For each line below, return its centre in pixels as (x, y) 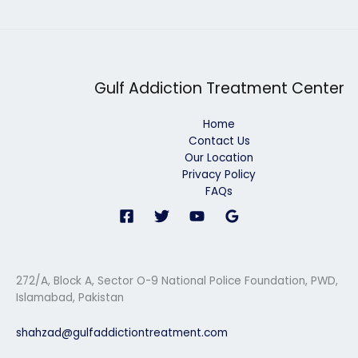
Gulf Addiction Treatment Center (219, 89)
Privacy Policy (219, 174)
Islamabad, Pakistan (70, 297)
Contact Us (219, 141)
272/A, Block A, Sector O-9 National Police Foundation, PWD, (177, 280)
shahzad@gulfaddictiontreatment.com (122, 333)
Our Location (219, 157)
